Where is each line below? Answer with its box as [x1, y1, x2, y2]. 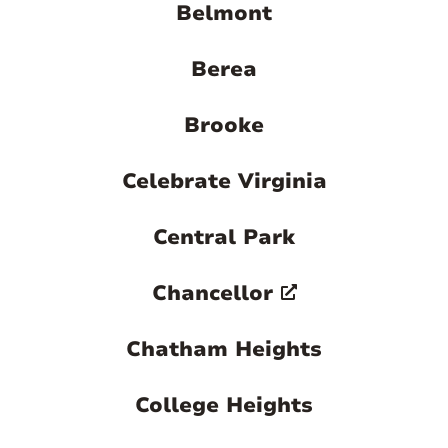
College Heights [135, 391, 313, 420]
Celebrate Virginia [121, 167, 327, 196]
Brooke [184, 111, 264, 140]
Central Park [153, 223, 295, 252]
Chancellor [151, 279, 273, 308]
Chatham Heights [126, 335, 322, 364]
